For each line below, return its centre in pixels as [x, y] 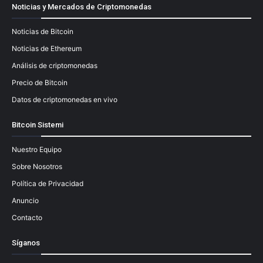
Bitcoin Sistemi [38, 124]
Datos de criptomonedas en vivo [65, 99]
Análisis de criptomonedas [55, 65]
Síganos [26, 242]
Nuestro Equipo [37, 149]
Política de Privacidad [48, 183]
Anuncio [25, 200]
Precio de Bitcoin [40, 82]
